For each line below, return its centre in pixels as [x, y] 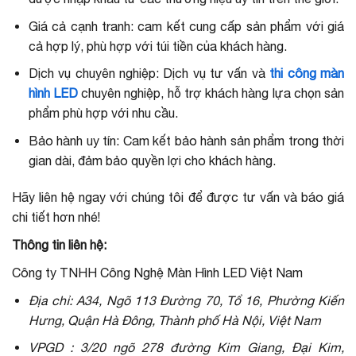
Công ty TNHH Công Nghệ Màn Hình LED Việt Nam [157, 272]
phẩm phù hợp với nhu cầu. [103, 113]
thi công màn [307, 74]
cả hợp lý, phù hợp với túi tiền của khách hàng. [157, 46]
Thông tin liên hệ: [59, 244]
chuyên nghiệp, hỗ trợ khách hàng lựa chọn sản [211, 93]
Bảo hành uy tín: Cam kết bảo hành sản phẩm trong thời [186, 140]
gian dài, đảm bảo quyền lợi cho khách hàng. [152, 160]
